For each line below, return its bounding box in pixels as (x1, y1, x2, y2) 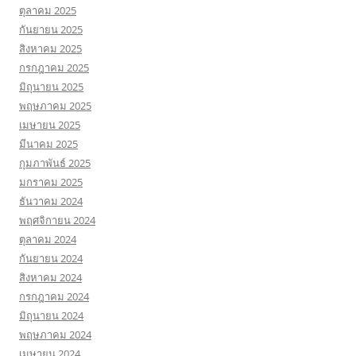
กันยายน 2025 (19, 22, 83, 37)
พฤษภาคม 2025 (19, 99, 91, 113)
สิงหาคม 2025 (19, 41, 82, 56)
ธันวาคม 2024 (19, 194, 83, 208)
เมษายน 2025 (19, 118, 80, 132)
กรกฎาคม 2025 (19, 60, 89, 75)
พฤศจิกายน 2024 (19, 213, 95, 227)
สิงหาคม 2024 (19, 270, 82, 284)
